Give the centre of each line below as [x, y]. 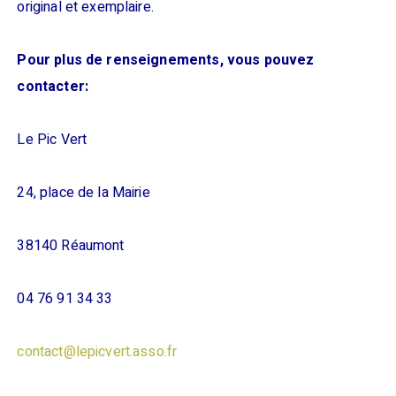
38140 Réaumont [71, 246]
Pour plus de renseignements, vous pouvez [166, 61]
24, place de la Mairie [84, 193]
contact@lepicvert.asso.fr [97, 352]
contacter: [53, 87]
